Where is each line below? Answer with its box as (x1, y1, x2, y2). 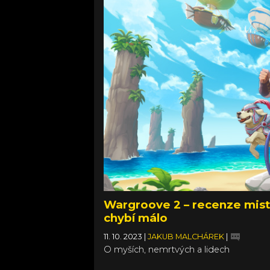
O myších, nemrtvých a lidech (104, 243, 230, 255)
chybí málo (104, 210, 168, 225)
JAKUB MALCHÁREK (148, 231, 226, 241)
